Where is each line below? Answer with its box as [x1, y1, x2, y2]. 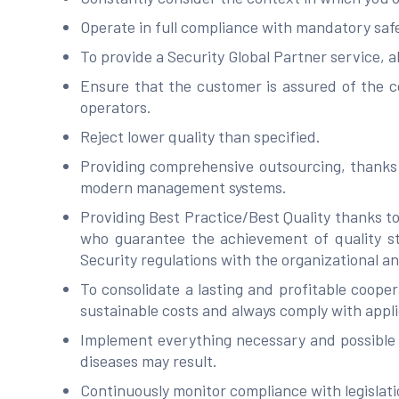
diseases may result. [80, 351, 217, 370]
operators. [80, 97, 151, 117]
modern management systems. [80, 177, 287, 197]
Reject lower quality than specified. [80, 126, 321, 146]
